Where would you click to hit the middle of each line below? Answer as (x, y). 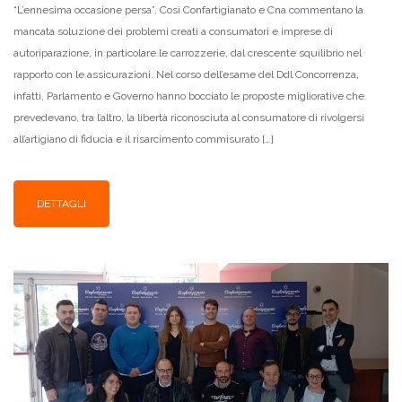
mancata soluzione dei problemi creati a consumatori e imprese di (173, 31)
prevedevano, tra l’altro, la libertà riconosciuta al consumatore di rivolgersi (189, 117)
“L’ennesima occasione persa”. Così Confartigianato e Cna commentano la (188, 9)
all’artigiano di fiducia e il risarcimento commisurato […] (144, 139)
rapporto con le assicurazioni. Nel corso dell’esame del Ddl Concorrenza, (186, 74)
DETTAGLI (61, 204)
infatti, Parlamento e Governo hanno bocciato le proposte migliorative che (189, 96)
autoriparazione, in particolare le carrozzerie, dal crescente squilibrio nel (188, 52)
